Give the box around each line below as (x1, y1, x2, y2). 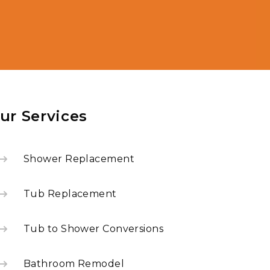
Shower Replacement (24, 153, 135, 165)
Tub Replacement (24, 188, 117, 199)
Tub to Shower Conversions (24, 223, 164, 234)
